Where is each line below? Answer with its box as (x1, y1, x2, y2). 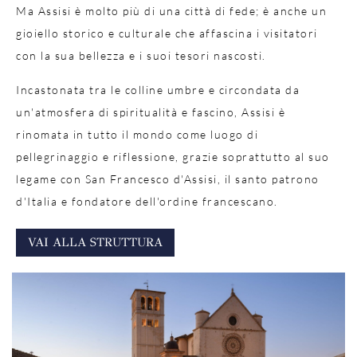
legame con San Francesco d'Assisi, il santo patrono (16, 172, 320, 186)
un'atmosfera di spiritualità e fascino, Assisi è (16, 105, 285, 119)
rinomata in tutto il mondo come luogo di (16, 127, 258, 141)
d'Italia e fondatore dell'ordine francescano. (16, 194, 278, 208)
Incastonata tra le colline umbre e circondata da (16, 83, 300, 96)
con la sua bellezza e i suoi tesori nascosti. (16, 49, 266, 62)
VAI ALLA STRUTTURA (28, 235, 163, 249)
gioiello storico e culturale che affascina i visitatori (16, 26, 318, 40)
